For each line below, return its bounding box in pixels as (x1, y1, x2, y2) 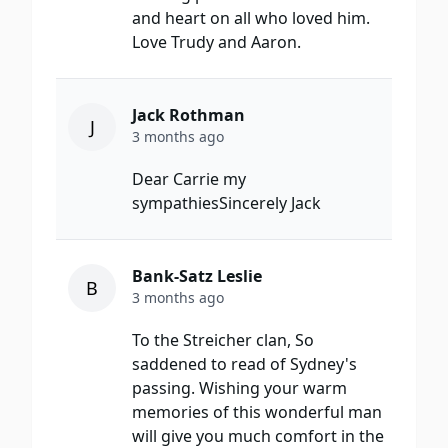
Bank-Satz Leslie (132, 265, 262, 288)
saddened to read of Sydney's (132, 353, 357, 376)
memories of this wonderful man (132, 401, 382, 424)
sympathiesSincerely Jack (132, 192, 321, 215)
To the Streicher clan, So (132, 329, 314, 352)
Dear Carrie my (132, 168, 246, 191)
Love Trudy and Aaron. (132, 31, 301, 54)
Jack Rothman (132, 104, 245, 127)
